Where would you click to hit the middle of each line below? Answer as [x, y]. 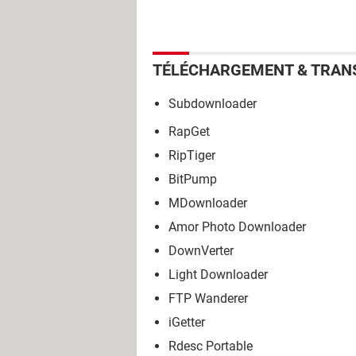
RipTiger [192, 156]
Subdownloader [213, 104]
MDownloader [208, 203]
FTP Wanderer [208, 299]
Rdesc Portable [211, 346]
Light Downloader [218, 275]
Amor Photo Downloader [237, 227]
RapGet [189, 132]
